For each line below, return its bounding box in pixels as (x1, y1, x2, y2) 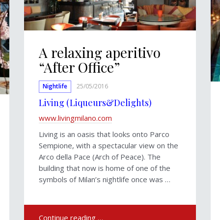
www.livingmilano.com (39, 112, 112, 123)
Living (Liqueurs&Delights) (39, 96, 152, 109)
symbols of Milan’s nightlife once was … (39, 174, 170, 184)
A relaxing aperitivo (39, 43, 161, 61)
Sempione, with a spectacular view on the (39, 140, 178, 150)
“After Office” (39, 57, 120, 76)
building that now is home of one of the (39, 163, 170, 173)
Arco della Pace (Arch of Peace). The (39, 151, 161, 162)
